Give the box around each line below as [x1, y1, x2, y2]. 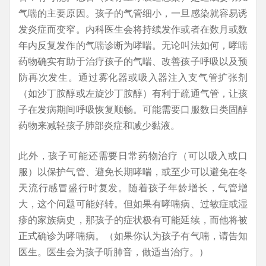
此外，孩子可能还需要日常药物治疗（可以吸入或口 [18, 148, 248, 162]
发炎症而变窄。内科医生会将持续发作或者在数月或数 [18, 22, 248, 36]
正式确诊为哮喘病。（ [18, 229, 114, 242]
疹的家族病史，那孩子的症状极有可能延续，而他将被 [18, 213, 248, 226]
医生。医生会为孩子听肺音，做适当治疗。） [18, 245, 208, 258]
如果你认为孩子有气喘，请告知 [113, 229, 248, 242]
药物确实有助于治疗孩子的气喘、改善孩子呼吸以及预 [18, 54, 248, 68]
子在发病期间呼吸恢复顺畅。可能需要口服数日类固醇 [18, 102, 248, 116]
